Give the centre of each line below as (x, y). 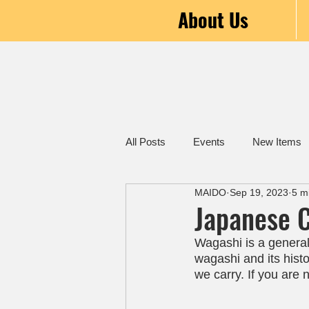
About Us (213, 20)
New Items (277, 142)
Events (209, 142)
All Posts (146, 142)
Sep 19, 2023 (259, 192)
